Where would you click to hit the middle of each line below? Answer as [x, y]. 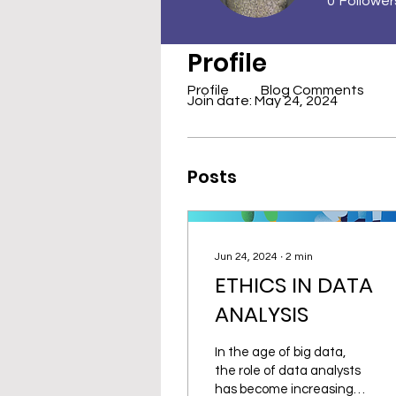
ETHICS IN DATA [294, 286]
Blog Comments [312, 90]
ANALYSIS [262, 315]
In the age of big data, [280, 353]
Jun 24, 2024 [246, 257]
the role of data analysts [288, 371]
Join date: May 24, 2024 [263, 101]
